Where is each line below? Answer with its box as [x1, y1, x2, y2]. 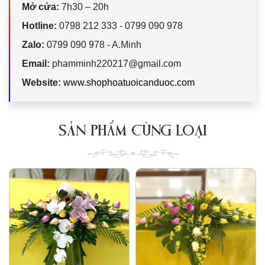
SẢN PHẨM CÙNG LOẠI [59, 121, 206, 141]
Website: [22, 77, 61, 88]
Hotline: [22, 21, 57, 31]
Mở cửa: [22, 2, 59, 12]
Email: [22, 59, 50, 69]
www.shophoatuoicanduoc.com [63, 77, 195, 88]
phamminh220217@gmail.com [50, 59, 181, 69]
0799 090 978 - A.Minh [44, 40, 141, 50]
